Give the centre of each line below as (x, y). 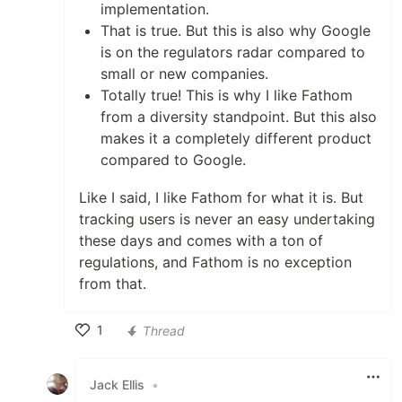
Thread (164, 330)
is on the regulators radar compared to (233, 52)
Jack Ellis (117, 384)
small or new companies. (184, 74)
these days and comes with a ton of (201, 241)
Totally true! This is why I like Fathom (227, 96)
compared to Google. (173, 160)
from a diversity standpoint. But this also (239, 117)
